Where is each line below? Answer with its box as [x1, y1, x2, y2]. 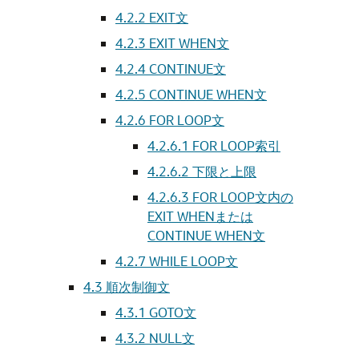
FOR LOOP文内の [192, 188, 293, 205]
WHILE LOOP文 [149, 252, 238, 269]
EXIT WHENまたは [147, 208, 253, 224]
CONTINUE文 [149, 60, 226, 77]
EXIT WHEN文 [149, 34, 229, 51]
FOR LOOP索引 [192, 137, 280, 154]
